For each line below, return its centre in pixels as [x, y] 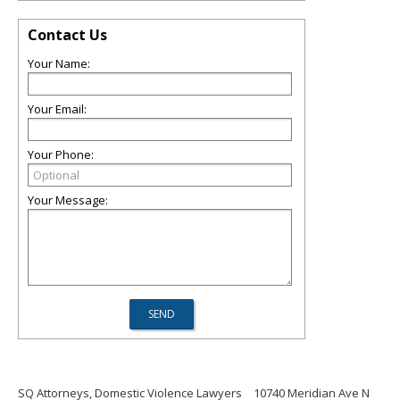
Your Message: [68, 200]
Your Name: [59, 63]
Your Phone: [61, 154]
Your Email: [57, 109]
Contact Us [67, 35]
